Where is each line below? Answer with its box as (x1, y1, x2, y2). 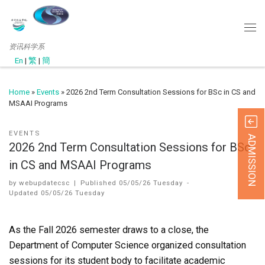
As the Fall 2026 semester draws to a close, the (9, 224, 209, 235)
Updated (9, 188, 41, 197)
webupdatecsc (19, 178, 70, 187)
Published (80, 178, 119, 187)
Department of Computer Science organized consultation (9, 239, 246, 251)
